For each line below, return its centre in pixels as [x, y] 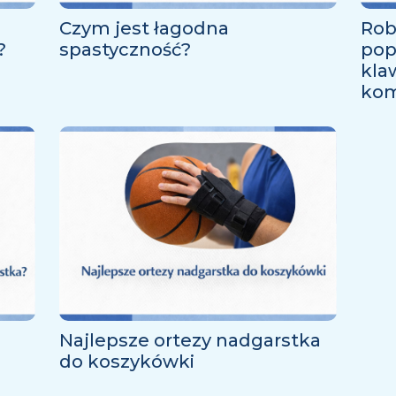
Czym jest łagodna [144, 28]
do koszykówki [126, 361]
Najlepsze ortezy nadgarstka [190, 340]
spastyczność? [125, 49]
